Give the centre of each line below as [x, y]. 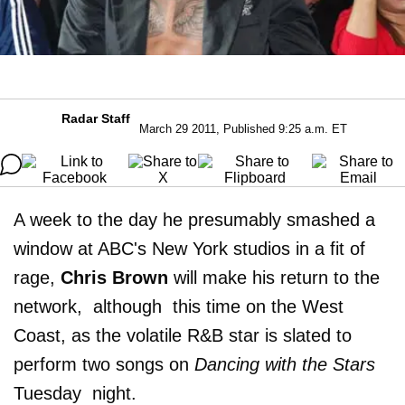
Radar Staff [96, 118]
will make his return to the [274, 277]
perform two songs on [104, 364]
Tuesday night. [75, 393]
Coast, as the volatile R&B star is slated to [183, 335]
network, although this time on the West [179, 306]
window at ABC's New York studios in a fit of [189, 248]
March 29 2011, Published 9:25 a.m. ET [243, 128]
